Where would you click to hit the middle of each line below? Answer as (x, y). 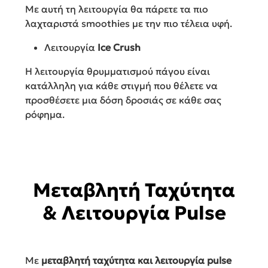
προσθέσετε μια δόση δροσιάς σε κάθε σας (123, 100)
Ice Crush (119, 48)
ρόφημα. (45, 115)
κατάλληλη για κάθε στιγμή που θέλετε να (121, 86)
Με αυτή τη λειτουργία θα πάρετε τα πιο (117, 9)
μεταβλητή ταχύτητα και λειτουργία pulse (136, 261)
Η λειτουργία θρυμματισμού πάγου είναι (118, 71)
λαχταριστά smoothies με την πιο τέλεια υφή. (129, 24)
